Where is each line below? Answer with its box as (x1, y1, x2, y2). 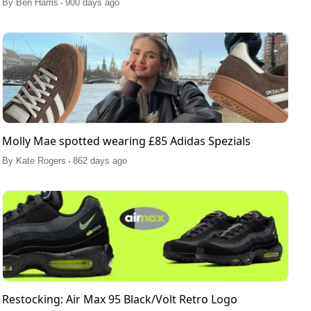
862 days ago (72, 155, 127, 167)
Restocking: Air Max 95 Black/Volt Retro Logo (1, 292, 237, 308)
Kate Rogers (15, 155, 66, 167)
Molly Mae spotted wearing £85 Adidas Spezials (1, 133, 251, 149)
